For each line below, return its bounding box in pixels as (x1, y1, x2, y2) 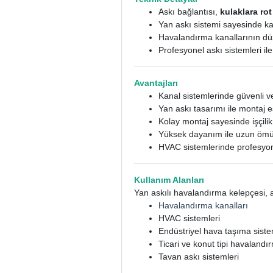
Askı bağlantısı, (158, 6, 221, 16)
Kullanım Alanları (134, 174, 205, 185)
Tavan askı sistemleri (158, 251, 239, 261)
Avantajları (134, 77, 179, 88)
